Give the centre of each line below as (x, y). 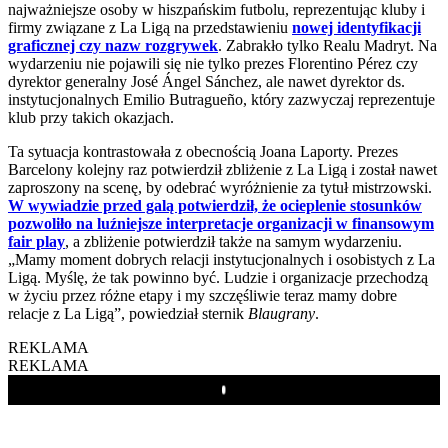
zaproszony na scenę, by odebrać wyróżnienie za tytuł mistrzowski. (220, 187)
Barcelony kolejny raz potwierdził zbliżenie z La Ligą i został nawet (222, 169)
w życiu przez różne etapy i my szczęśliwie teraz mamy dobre (202, 295)
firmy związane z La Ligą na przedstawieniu (150, 27)
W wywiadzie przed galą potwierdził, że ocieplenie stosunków (215, 205)
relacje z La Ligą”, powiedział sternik (128, 313)
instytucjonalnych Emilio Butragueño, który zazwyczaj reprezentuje (221, 99)
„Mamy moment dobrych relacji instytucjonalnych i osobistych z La (221, 259)
